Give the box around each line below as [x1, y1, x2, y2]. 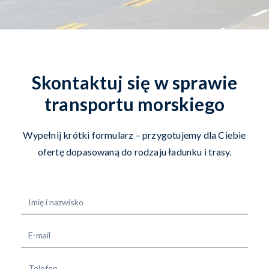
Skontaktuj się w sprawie [31, 71, 238, 93]
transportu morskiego [44, 92, 225, 115]
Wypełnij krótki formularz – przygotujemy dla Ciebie [23, 128, 246, 141]
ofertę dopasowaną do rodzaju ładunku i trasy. [37, 145, 232, 157]
